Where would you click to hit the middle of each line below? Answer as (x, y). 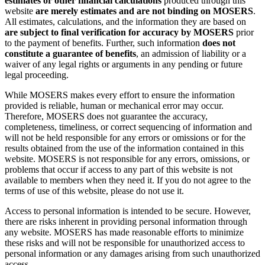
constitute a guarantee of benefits (70, 54)
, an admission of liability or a (191, 54)
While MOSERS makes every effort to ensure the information (120, 95)
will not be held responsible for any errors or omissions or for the (125, 138)
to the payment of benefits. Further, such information (104, 43)
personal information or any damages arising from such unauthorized (132, 254)
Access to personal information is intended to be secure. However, (128, 211)
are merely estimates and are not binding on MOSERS (144, 11)
